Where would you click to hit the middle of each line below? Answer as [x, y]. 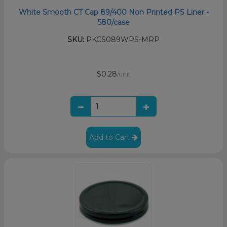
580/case [113, 22]
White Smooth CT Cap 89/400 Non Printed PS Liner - [113, 12]
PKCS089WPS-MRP [122, 39]
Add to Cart [110, 137]
